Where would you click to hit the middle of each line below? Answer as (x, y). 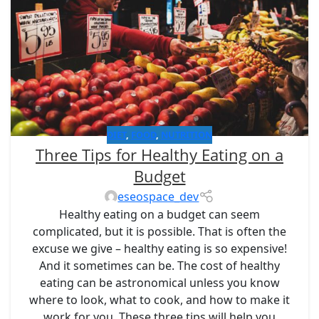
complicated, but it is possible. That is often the (159, 232)
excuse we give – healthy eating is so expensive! (159, 249)
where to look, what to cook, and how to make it (159, 300)
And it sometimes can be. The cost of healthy (159, 266)
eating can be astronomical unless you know (159, 283)
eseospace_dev (158, 196)
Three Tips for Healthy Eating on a (159, 155)
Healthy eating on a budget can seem (159, 215)
